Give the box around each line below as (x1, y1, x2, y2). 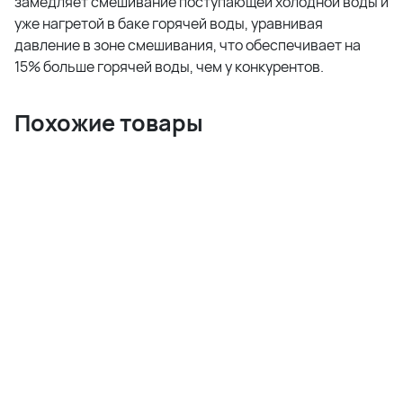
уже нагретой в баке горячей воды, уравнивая (14, 13, 323, 33)
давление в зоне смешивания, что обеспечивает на (14, 34, 361, 55)
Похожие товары (14, 106, 203, 139)
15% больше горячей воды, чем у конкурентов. (14, 56, 324, 76)
